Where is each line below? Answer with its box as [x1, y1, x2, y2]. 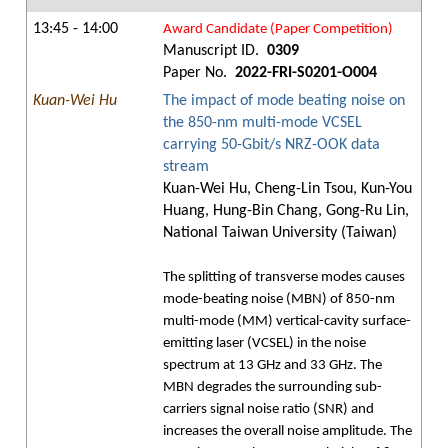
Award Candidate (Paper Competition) [163, 22, 393, 37]
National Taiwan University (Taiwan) [163, 225, 397, 241]
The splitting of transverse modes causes [163, 270, 405, 285]
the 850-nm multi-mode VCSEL [163, 115, 362, 131]
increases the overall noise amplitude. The [163, 424, 412, 439]
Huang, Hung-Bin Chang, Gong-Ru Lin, [163, 203, 409, 219]
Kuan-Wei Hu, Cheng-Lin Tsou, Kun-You [163, 181, 412, 197]
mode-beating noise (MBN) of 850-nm [163, 292, 395, 307]
